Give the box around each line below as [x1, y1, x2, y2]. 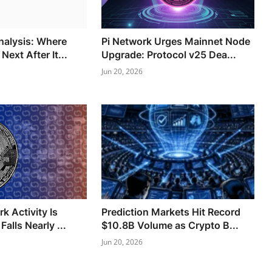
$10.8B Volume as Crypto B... [101, 219, 239, 231]
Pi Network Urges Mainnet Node [101, 35, 251, 47]
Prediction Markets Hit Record [101, 205, 241, 218]
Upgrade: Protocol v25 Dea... [101, 48, 237, 61]
